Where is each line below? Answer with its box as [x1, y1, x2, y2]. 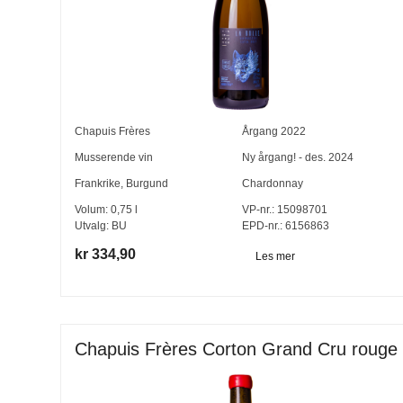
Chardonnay [241, 176, 303, 190]
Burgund [126, 176, 169, 190]
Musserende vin [75, 150, 154, 164]
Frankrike [75, 176, 121, 190]
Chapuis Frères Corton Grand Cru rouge [75, 339, 399, 360]
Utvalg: [75, 219, 112, 232]
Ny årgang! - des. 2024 [241, 150, 354, 164]
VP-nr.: [241, 202, 274, 216]
